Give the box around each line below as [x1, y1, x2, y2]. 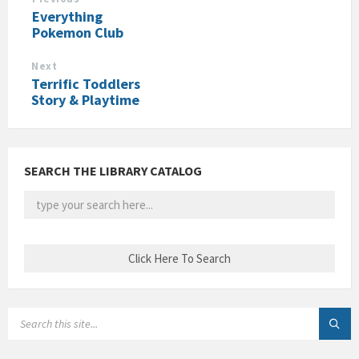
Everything [32, 7, 103, 26]
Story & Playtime [31, 91, 139, 109]
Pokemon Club [32, 23, 123, 42]
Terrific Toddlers [31, 75, 140, 93]
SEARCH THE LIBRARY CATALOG [24, 163, 202, 179]
